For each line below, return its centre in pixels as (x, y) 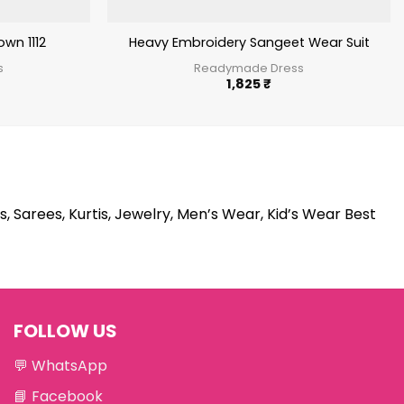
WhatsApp (69, 365)
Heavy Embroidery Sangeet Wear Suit (249, 43)
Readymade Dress (249, 68)
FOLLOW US (65, 331)
